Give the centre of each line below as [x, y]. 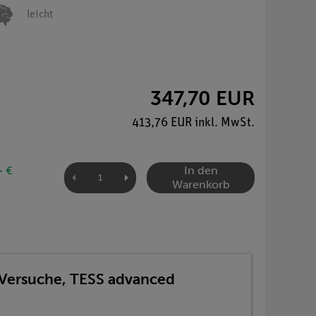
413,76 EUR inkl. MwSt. [193, 123]
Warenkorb [201, 185]
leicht [40, 15]
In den [201, 171]
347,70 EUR [202, 98]
